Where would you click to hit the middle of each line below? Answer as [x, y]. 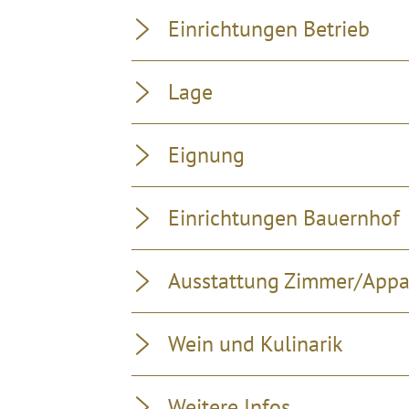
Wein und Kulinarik [256, 344]
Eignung [206, 155]
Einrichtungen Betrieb [269, 29]
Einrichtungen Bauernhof [284, 218]
